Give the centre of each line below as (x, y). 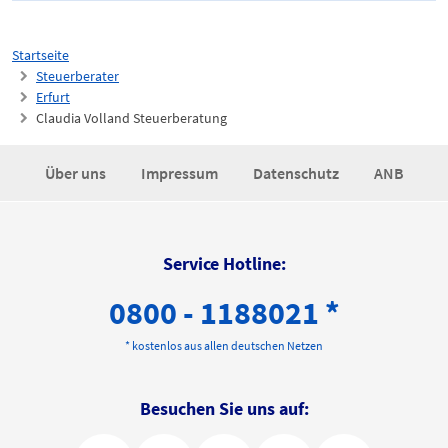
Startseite (40, 55)
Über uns (76, 173)
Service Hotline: (224, 263)
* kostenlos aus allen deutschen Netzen (224, 345)
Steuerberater (77, 76)
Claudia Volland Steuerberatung (131, 118)
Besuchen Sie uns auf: (224, 408)
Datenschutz (297, 173)
